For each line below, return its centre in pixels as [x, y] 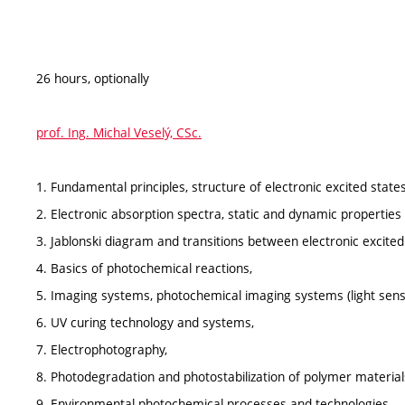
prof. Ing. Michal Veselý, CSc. [119, 132]
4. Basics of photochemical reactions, [144, 268]
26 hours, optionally [93, 78]
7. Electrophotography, [102, 349]
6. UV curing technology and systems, [145, 322]
